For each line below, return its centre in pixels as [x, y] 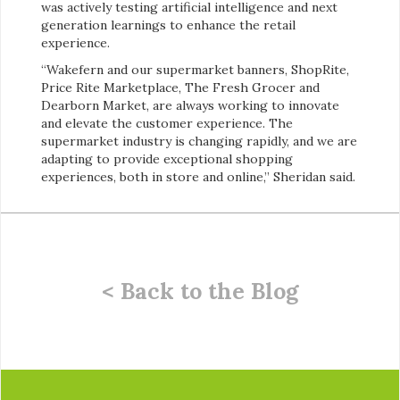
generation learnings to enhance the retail [168, 25]
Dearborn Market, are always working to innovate [190, 106]
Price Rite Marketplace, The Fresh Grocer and [180, 88]
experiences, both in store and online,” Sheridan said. [198, 177]
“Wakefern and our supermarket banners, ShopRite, [195, 70]
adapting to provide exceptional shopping [167, 159]
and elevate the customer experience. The [167, 124]
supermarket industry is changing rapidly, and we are [199, 142]
